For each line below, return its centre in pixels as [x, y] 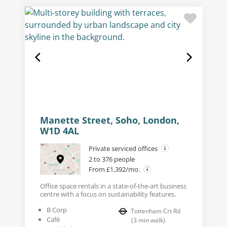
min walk [150, 220]
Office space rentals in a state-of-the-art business [113, 186]
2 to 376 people [111, 159]
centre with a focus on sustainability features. [108, 194]
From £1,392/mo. [115, 169]
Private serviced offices [124, 148]
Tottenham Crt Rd [156, 211]
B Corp [56, 210]
